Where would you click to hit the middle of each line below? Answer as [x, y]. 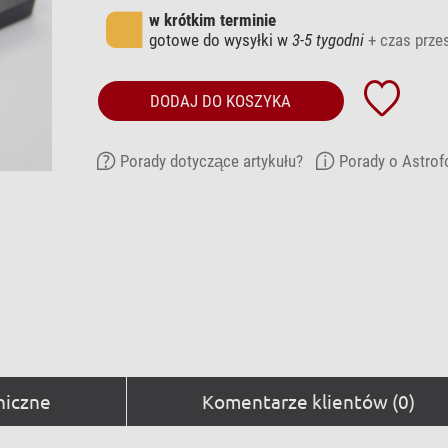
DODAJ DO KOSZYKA [220, 100]
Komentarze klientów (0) [308, 400]
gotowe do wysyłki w [220, 39]
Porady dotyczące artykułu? [211, 160]
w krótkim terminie [212, 19]
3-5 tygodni [327, 39]
